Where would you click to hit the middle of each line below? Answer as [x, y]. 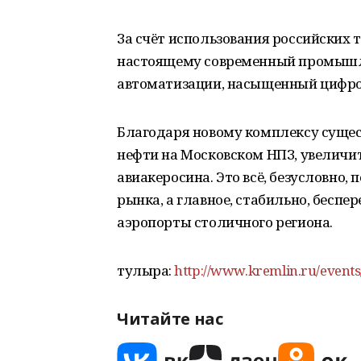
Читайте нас [170, 319]
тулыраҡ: [146, 270]
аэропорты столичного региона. [225, 222]
